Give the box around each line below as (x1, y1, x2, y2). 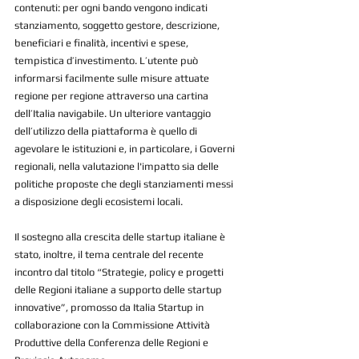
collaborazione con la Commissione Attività (14, 319, 212, 332)
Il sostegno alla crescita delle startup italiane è (14, 231, 228, 244)
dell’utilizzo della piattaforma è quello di (14, 125, 200, 138)
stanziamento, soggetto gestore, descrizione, (14, 19, 222, 32)
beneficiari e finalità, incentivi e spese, (14, 37, 191, 50)
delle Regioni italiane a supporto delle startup (14, 284, 224, 296)
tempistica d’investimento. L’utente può (14, 54, 200, 67)
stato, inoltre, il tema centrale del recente (14, 248, 206, 261)
